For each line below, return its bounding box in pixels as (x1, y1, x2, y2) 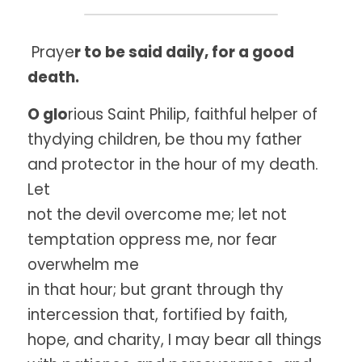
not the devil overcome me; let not (27, 204, 287, 225)
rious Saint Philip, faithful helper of (68, 103, 318, 125)
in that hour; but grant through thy (27, 279, 284, 301)
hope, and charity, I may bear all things (27, 329, 322, 351)
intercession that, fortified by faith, (27, 304, 288, 326)
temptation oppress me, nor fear (27, 229, 277, 250)
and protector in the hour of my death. (27, 154, 318, 175)
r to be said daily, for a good (74, 41, 294, 63)
